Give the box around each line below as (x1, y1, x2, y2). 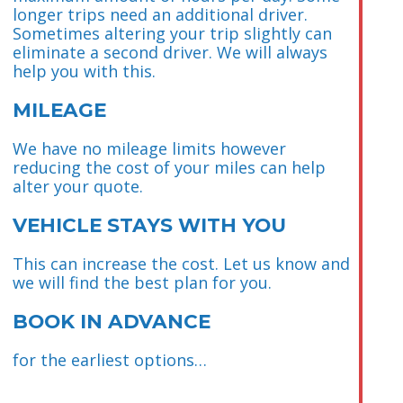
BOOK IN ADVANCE (13, 309, 210, 333)
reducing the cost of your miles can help (13, 156, 326, 178)
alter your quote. (13, 175, 143, 197)
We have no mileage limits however (13, 137, 286, 159)
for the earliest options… (13, 348, 207, 371)
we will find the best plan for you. (13, 271, 272, 293)
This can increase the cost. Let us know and (13, 252, 350, 274)
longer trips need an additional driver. (13, 3, 308, 25)
